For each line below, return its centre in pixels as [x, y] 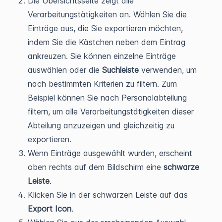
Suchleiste [120, 70]
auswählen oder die [65, 70]
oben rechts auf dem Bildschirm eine [96, 167]
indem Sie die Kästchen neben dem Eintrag [107, 42]
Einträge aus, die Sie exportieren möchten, [105, 28]
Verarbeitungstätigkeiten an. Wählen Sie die [107, 14]
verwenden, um [168, 70]
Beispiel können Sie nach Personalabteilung [107, 98]
